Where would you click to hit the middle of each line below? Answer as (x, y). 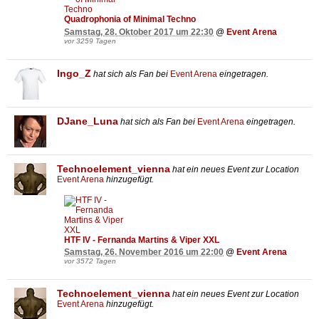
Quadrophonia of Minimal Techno (130, 20)
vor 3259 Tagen (90, 41)
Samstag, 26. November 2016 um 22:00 (144, 252)
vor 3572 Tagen (90, 261)
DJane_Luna (88, 121)
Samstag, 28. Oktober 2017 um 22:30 (139, 32)
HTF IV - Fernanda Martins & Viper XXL (142, 240)
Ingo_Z (74, 73)
